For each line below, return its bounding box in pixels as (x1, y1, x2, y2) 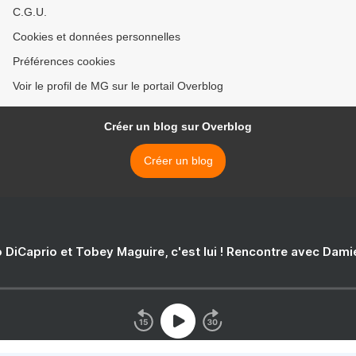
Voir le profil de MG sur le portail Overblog (13, 79, 223, 93)
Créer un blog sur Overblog (104, 120, 252, 133)
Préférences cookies (13, 55, 115, 68)
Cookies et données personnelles (13, 30, 180, 44)
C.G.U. (13, 6, 47, 19)
